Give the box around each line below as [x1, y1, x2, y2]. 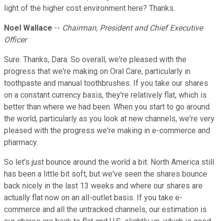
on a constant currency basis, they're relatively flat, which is [4, 90, 207, 100]
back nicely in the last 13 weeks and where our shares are [4, 181, 203, 191]
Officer [4, 35, 27, 45]
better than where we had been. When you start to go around [4, 102, 210, 112]
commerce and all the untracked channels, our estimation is [4, 205, 207, 215]
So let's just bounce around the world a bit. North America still [4, 157, 214, 167]
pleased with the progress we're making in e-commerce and [4, 126, 210, 136]
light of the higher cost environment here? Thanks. [4, 3, 175, 13]
